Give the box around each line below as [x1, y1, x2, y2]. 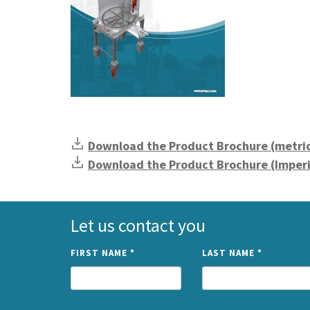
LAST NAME [202, 246, 257, 259]
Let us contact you [71, 213, 206, 237]
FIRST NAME [71, 246, 130, 259]
